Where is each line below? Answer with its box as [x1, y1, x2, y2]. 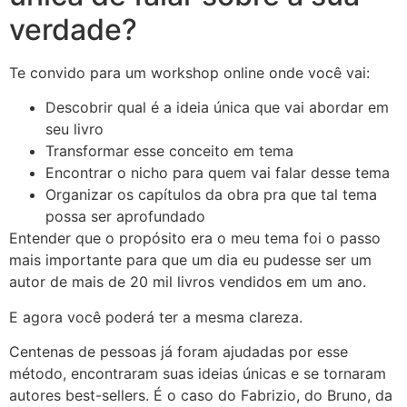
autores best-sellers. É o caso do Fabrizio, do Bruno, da [9, 386, 392, 405]
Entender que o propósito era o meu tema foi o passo [9, 229, 381, 248]
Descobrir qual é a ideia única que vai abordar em [45, 98, 389, 117]
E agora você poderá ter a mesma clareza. [9, 307, 303, 326]
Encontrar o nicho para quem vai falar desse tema [45, 164, 390, 183]
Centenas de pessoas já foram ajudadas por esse [9, 342, 348, 362]
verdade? [9, 12, 137, 48]
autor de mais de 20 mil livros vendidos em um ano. [9, 273, 371, 292]
